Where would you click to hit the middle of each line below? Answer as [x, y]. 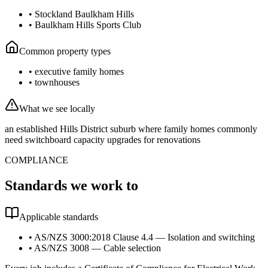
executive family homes [79, 72]
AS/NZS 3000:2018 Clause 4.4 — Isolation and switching [144, 237]
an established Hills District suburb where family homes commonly [131, 129]
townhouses [57, 83]
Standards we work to [71, 186]
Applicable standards [59, 217]
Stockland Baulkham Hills [84, 14]
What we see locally [57, 109]
